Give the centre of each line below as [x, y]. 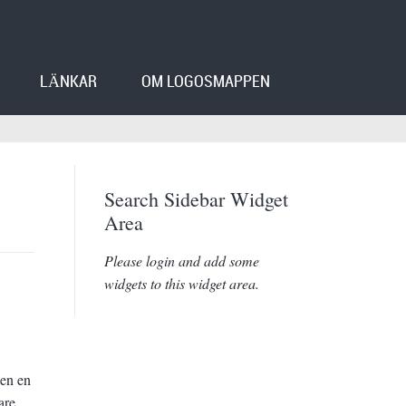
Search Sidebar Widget [196, 198]
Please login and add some [181, 260]
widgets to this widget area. [181, 283]
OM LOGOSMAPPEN [205, 82]
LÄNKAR [68, 82]
